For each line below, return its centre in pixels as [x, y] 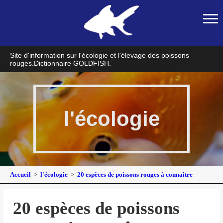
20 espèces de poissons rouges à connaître [135, 175]
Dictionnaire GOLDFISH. [72, 63]
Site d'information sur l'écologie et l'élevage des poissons [100, 56]
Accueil [21, 175]
